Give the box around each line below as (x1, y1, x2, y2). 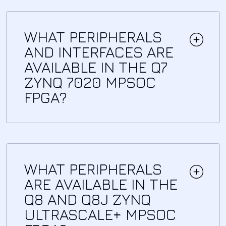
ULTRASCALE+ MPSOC (24, 205, 176, 223)
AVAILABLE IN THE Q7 (24, 58, 167, 76)
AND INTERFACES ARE (24, 42, 174, 61)
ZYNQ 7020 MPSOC (24, 73, 156, 91)
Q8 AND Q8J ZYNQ (24, 190, 151, 208)
